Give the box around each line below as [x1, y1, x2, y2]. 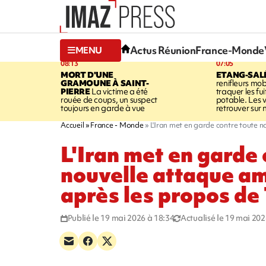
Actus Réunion [129, 43, 196, 58]
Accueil [61, 119, 84, 130]
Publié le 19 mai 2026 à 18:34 [67, 212, 175, 223]
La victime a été [90, 85, 148, 97]
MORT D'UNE [61, 69, 114, 80]
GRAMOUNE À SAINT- [61, 77, 149, 88]
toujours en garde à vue [61, 102, 145, 113]
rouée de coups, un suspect [61, 94, 157, 105]
